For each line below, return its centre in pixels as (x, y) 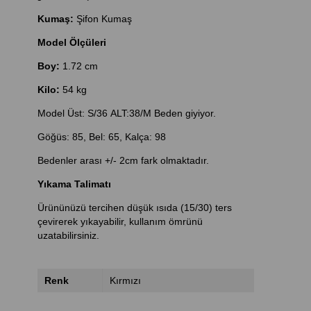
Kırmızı (126, 280)
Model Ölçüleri (72, 42)
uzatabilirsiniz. (69, 235)
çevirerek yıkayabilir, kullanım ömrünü (120, 221)
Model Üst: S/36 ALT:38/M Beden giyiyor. (126, 113)
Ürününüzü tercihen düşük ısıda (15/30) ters (134, 208)
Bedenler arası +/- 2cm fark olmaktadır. (123, 160)
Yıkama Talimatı (74, 184)
